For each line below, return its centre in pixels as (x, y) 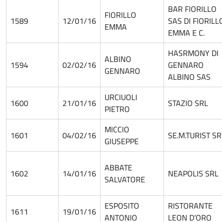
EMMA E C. (186, 33)
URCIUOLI (121, 97)
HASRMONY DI (193, 53)
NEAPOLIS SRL (193, 173)
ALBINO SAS (189, 77)
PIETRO (117, 109)
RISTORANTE (190, 206)
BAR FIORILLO (192, 9)
